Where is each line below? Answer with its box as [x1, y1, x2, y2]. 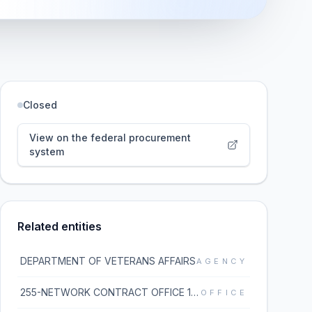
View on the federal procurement [29, 132, 191, 143]
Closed [23, 99, 57, 111]
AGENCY [196, 256, 247, 266]
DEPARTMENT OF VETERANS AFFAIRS [20, 255, 196, 267]
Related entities [17, 219, 102, 233]
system [29, 146, 64, 157]
